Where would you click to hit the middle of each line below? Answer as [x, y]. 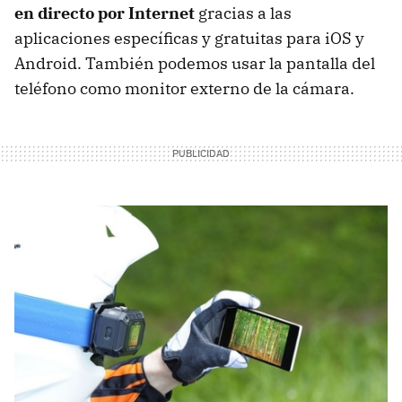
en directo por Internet [105, 13]
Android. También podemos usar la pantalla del [195, 64]
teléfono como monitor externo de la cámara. [184, 89]
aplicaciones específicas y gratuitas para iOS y [189, 39]
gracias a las [243, 13]
